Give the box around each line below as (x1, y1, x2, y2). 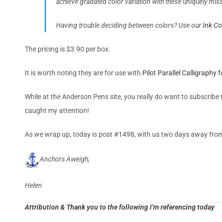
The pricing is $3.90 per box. (25, 45, 111, 53)
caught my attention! (25, 106, 89, 114)
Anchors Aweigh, (40, 155, 93, 164)
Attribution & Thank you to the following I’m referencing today (25, 203, 215, 211)
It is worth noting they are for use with (25, 68, 142, 77)
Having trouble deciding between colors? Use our (56, 21, 203, 29)
